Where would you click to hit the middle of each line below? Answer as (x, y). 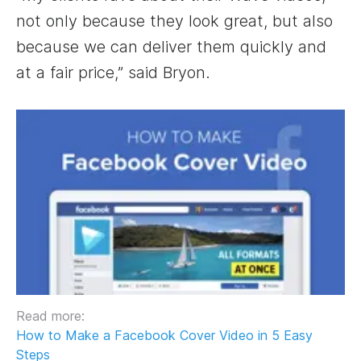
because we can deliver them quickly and (171, 47)
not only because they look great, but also (174, 21)
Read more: (50, 316)
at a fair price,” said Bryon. (113, 73)
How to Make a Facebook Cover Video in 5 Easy (164, 335)
